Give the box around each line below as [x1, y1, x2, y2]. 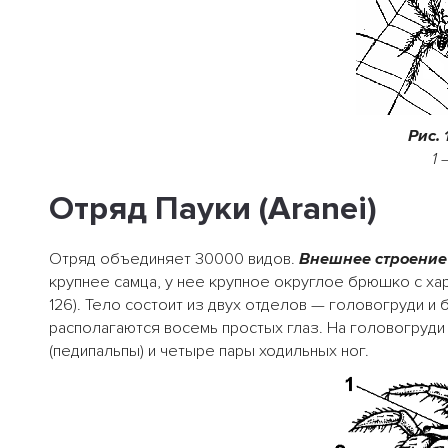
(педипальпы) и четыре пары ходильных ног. [49, 340, 369, 361]
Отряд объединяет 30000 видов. [49, 248, 299, 269]
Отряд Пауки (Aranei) [49, 188, 377, 229]
